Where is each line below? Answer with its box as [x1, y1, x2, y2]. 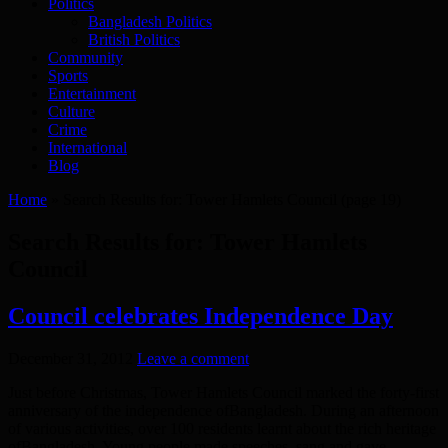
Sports [48, 66, 88, 84]
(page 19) [337, 190, 401, 208]
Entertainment [48, 84, 136, 102]
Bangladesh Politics [88, 12, 212, 30]
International [48, 138, 127, 156]
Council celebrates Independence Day [8, 302, 393, 329]
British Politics [88, 30, 180, 48]
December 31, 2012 [8, 349, 133, 367]
